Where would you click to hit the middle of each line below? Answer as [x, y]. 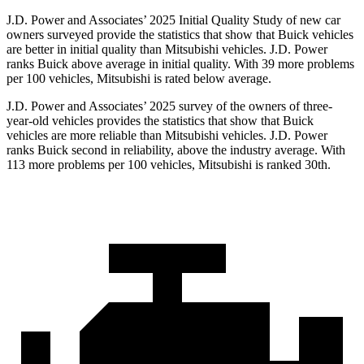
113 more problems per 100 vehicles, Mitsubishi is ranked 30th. [169, 165]
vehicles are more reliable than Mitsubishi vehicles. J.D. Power [167, 136]
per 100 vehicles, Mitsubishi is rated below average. [139, 79]
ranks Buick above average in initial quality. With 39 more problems [180, 64]
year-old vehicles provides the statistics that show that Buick [160, 121]
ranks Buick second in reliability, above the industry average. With [176, 150]
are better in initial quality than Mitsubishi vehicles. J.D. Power [167, 50]
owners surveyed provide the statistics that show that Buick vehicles [180, 35]
